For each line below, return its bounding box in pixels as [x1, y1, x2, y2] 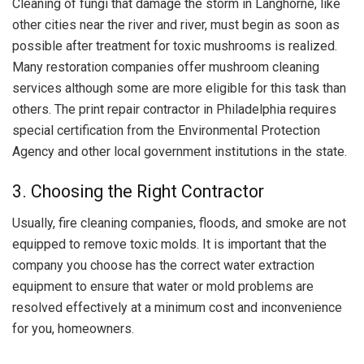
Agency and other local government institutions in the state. [12, 143, 347, 159]
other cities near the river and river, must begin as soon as [12, 16, 340, 32]
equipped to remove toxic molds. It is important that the [12, 236, 327, 253]
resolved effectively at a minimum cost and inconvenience [12, 300, 342, 316]
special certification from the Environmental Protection [12, 122, 320, 138]
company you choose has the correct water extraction [12, 258, 314, 274]
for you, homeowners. [12, 321, 134, 337]
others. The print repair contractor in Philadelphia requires [12, 101, 336, 117]
